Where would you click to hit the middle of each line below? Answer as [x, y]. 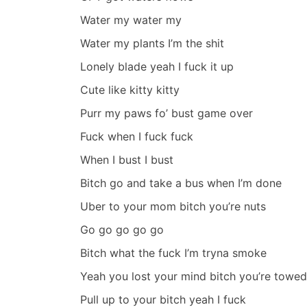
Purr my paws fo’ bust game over [167, 113]
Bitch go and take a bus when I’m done [181, 183]
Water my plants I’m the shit [152, 44]
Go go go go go [122, 230]
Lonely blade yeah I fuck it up [157, 67]
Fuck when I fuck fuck [137, 137]
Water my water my [131, 20]
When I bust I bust [127, 160]
